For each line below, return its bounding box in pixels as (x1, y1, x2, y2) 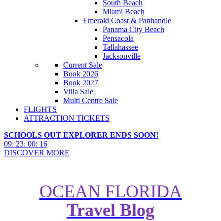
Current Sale (63, 61, 102, 69)
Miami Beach (103, 7, 145, 16)
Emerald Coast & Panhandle (83, 16, 171, 25)
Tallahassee (103, 43, 138, 51)
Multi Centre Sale (63, 96, 118, 105)
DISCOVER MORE (4, 148, 70, 157)
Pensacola (103, 34, 134, 42)
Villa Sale (63, 87, 93, 96)
